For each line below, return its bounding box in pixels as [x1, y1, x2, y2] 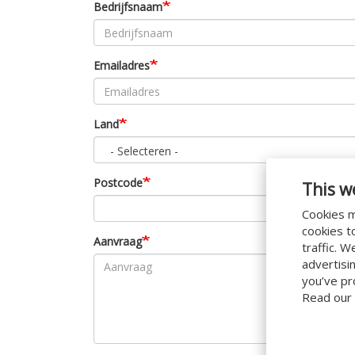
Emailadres [94, 58, 150, 73]
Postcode [94, 175, 143, 190]
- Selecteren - [110, 143, 178, 158]
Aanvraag [94, 234, 142, 249]
